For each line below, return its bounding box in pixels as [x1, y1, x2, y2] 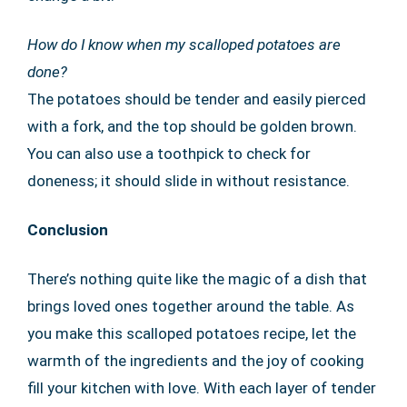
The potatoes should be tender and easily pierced [27, 89, 366, 108]
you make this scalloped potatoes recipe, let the [27, 323, 356, 342]
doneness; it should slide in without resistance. [27, 171, 350, 190]
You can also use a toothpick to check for [27, 144, 311, 163]
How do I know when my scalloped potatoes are [27, 35, 341, 54]
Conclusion [27, 220, 108, 239]
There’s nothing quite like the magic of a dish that [27, 269, 367, 288]
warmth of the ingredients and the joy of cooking [27, 351, 364, 370]
